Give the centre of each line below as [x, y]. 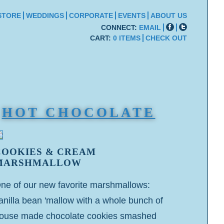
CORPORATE [91, 15]
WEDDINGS [45, 15]
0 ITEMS [127, 38]
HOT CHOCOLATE [78, 112]
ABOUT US [169, 15]
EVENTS [132, 15]
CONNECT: [120, 27]
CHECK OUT [166, 38]
